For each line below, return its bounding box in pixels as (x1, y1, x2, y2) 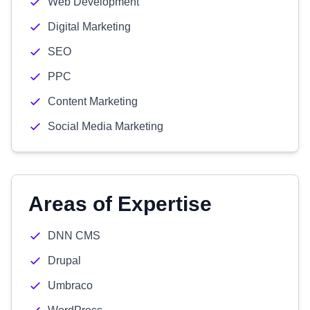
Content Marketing (48, 95, 138, 107)
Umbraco (48, 280, 93, 291)
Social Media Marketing (48, 120, 163, 132)
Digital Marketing (48, 21, 131, 33)
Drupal (48, 255, 81, 266)
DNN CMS (48, 230, 100, 241)
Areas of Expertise (28, 192, 212, 215)
